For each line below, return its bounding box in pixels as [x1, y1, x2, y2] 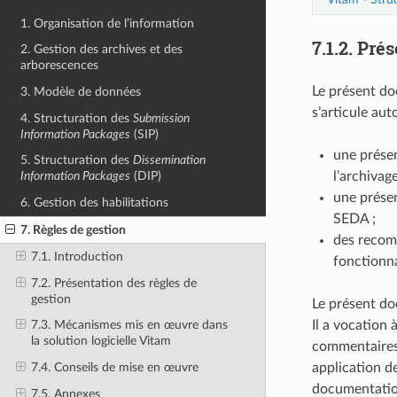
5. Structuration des [20, 153, 134, 167]
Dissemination [133, 153, 206, 167]
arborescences [20, 58, 99, 73]
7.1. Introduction [30, 250, 123, 264]
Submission [133, 111, 191, 125]
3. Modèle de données [20, 85, 142, 98]
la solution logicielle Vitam [30, 334, 171, 348]
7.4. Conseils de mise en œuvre [30, 361, 198, 374]
